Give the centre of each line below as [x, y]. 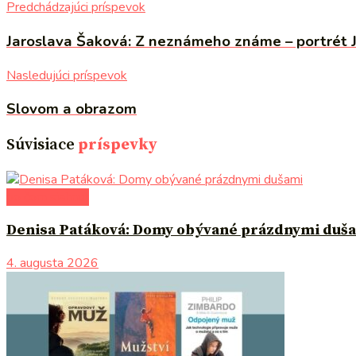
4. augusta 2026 [52, 263]
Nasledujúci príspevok [67, 75]
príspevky [118, 145]
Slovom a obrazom [72, 109]
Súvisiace [41, 145]
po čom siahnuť [48, 197]
